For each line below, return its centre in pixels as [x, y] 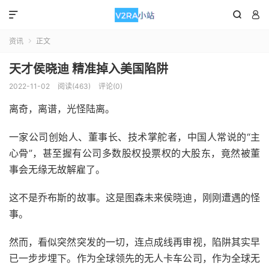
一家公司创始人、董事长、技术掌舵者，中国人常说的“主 [134, 137]
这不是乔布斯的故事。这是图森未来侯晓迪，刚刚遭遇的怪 [134, 198]
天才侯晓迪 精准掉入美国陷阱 [89, 69]
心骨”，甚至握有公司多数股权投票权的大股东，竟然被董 [134, 153]
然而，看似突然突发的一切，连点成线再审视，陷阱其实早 [134, 242]
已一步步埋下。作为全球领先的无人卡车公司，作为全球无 [134, 258]
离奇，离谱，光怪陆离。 [62, 109]
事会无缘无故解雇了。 [57, 169]
